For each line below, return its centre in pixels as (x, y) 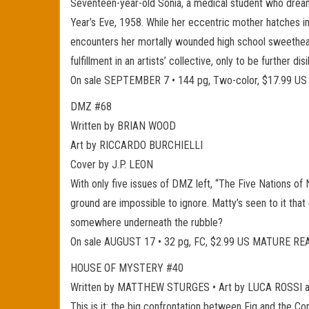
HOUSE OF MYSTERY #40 (127, 268)
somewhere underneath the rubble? (147, 222)
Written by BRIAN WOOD (123, 126)
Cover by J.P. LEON (112, 165)
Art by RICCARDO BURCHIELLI (137, 145)
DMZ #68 (91, 107)
